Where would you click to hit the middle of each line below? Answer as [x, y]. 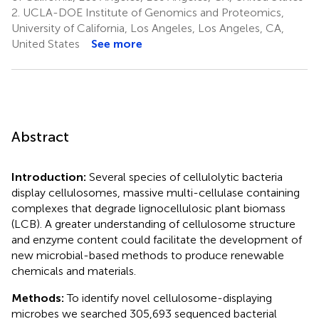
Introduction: [50, 177]
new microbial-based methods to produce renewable [148, 255]
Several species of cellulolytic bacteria [186, 177]
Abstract [40, 136]
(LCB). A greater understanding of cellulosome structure [153, 224]
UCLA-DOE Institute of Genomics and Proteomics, [152, 12]
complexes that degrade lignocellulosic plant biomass [148, 208]
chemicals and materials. [74, 271]
